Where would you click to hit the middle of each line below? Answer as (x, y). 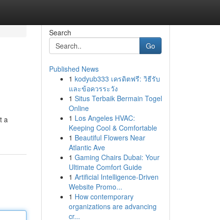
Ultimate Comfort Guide (105, 167)
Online (79, 108)
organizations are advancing (112, 206)
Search (60, 32)
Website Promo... (95, 187)
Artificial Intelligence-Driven (116, 177)
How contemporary (104, 196)
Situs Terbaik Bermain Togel (118, 98)
